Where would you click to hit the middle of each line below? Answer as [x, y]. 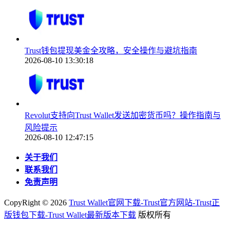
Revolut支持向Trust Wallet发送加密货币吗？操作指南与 [123, 115]
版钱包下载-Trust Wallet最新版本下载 [70, 215]
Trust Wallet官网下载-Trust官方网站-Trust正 [144, 202]
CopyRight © [27, 202]
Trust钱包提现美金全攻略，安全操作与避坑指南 [111, 50]
